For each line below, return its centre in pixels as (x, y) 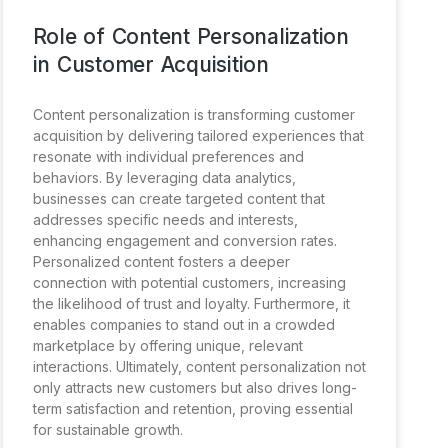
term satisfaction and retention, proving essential (192, 408)
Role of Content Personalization (190, 36)
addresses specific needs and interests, (165, 219)
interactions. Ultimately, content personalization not (199, 366)
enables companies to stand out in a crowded (183, 324)
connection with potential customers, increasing (189, 282)
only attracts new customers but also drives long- (194, 387)
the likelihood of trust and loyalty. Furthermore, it (191, 303)
